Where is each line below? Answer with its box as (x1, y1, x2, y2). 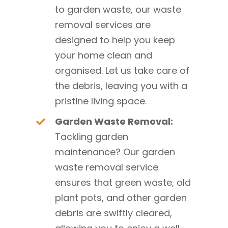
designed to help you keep (55, 33, 176, 46)
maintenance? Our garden (55, 145, 176, 158)
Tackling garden (55, 130, 129, 143)
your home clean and (55, 48, 153, 62)
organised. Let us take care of (55, 64, 190, 77)
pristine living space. (55, 94, 147, 107)
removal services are (55, 18, 151, 31)
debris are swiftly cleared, (55, 206, 173, 219)
